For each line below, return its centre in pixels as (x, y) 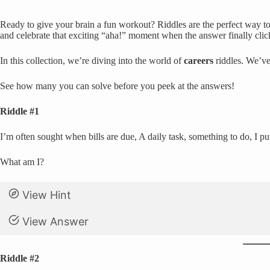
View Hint (46, 195)
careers (199, 61)
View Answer (55, 221)
